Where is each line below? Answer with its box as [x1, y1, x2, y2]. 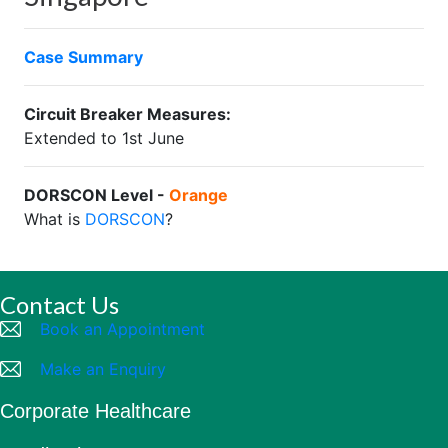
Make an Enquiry [40, 359, 166, 379]
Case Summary [24, 47, 143, 67]
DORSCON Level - [24, 185, 169, 205]
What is [24, 209, 85, 229]
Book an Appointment [40, 319, 205, 339]
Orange [169, 185, 228, 205]
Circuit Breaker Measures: [24, 104, 235, 124]
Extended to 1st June [24, 128, 184, 148]
